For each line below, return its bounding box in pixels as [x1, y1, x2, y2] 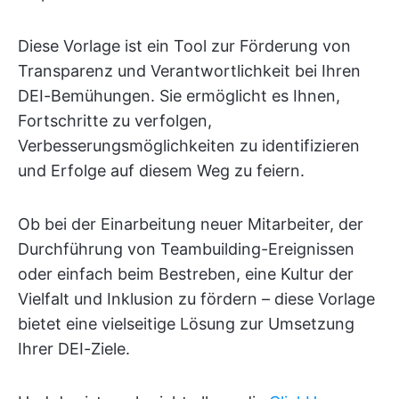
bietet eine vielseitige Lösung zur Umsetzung [18, 314, 354, 334]
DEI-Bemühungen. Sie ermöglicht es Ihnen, [18, 86, 340, 106]
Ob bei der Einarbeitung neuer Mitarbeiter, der [18, 215, 363, 234]
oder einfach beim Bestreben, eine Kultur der [18, 265, 354, 284]
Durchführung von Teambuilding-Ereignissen [18, 240, 354, 259]
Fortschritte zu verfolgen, [18, 111, 212, 131]
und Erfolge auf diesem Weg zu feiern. [18, 161, 305, 181]
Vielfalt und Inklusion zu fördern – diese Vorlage [18, 289, 375, 309]
